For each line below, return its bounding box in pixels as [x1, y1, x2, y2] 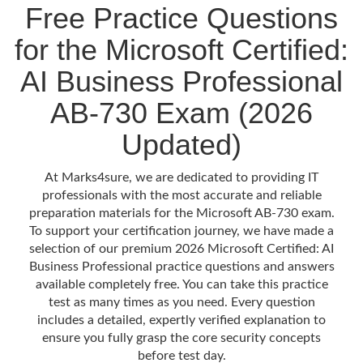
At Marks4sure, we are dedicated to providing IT [45, 171, 318, 184]
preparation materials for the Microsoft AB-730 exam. [28, 207, 335, 220]
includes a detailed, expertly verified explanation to [37, 314, 326, 327]
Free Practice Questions [25, 2, 338, 35]
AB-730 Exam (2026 [50, 96, 313, 130]
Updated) [122, 128, 241, 161]
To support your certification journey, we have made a [29, 224, 334, 237]
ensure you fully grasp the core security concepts [42, 331, 321, 344]
